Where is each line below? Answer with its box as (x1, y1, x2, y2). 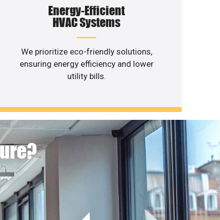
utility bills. (67, 71, 106, 81)
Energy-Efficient (48, 3, 125, 18)
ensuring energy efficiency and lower (19, 58, 154, 69)
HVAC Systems (53, 15, 121, 29)
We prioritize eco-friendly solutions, (21, 46, 152, 56)
